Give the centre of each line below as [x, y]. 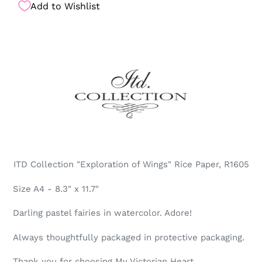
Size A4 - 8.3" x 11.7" [57, 189]
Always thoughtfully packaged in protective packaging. [130, 237]
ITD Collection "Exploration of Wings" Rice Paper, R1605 [131, 165]
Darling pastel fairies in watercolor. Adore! [104, 213]
